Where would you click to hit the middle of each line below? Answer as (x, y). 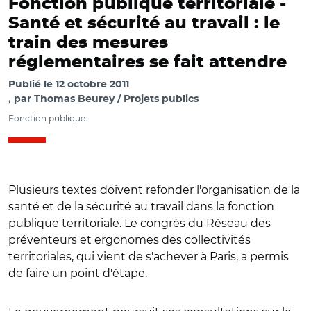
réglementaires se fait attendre (148, 62)
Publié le (32, 85)
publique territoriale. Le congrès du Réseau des (140, 223)
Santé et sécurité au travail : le (144, 24)
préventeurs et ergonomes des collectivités (129, 240)
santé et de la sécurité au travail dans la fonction (141, 207)
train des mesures (88, 43)
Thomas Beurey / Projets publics (116, 99)
